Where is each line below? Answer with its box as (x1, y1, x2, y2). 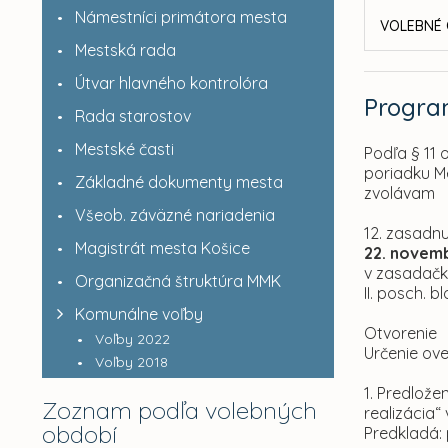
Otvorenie (364, 323, 438, 343)
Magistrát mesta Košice (74, 238, 250, 258)
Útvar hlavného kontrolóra (74, 73, 268, 93)
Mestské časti (74, 139, 174, 159)
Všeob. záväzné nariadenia (74, 205, 275, 225)
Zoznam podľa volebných (41, 395, 317, 425)
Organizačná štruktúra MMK (74, 271, 281, 291)
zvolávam (364, 183, 436, 203)
